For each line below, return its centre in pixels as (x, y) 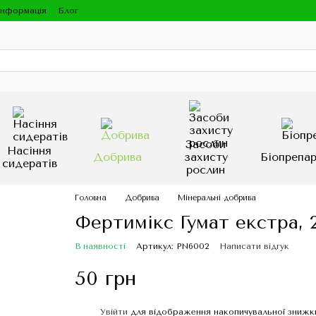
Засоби (206, 144)
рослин (206, 170)
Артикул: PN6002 (172, 246)
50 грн (105, 278)
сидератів (29, 163)
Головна (90, 198)
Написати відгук (254, 246)
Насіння (29, 151)
